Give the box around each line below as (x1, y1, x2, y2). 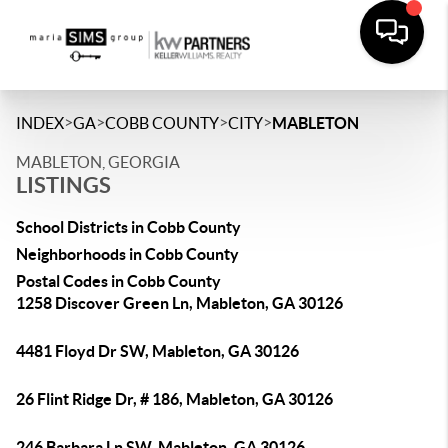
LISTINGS (16, 172, 111, 197)
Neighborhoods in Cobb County (16, 245, 239, 263)
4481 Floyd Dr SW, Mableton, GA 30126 (16, 342, 299, 360)
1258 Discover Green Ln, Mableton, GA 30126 (16, 294, 343, 312)
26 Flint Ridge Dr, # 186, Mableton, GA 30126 (16, 390, 333, 408)
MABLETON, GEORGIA (16, 153, 180, 171)
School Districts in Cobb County (16, 218, 241, 236)
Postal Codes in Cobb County (16, 272, 221, 290)
